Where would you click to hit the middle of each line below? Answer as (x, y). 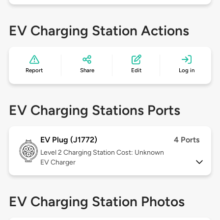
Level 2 (52, 153)
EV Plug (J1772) (69, 140)
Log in (186, 70)
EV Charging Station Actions (99, 31)
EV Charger (58, 163)
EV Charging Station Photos (96, 202)
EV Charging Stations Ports (94, 110)
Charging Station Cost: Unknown (113, 153)
